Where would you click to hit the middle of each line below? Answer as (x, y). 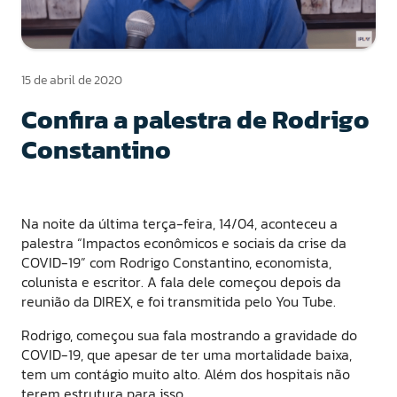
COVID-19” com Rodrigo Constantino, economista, (176, 262)
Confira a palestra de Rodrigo (195, 119)
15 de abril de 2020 (72, 80)
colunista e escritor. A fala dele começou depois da (181, 281)
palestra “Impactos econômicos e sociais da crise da (184, 242)
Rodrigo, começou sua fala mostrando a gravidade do (189, 335)
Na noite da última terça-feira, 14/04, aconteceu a (179, 223)
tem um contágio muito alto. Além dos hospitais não (186, 374)
